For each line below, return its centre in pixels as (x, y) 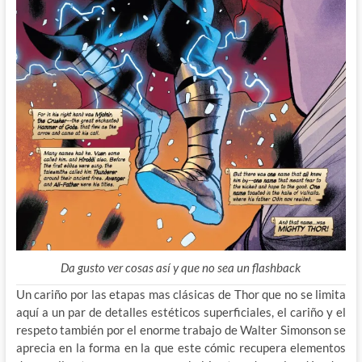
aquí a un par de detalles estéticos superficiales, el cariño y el (181, 311)
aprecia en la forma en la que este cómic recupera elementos (181, 347)
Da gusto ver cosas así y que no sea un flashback (181, 267)
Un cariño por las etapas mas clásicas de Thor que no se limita (181, 294)
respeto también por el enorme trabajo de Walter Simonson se (181, 329)
